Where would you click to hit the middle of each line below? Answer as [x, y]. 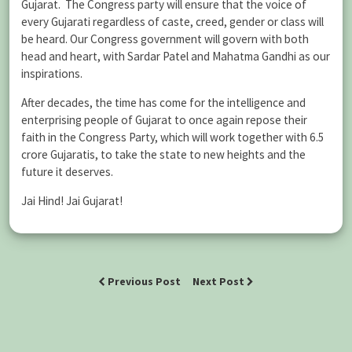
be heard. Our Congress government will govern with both [165, 38]
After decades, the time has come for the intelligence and [163, 102]
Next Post [220, 282]
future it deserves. [67, 171]
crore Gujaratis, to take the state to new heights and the [163, 154]
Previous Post [144, 282]
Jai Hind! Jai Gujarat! [72, 201]
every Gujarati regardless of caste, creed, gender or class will [172, 21]
